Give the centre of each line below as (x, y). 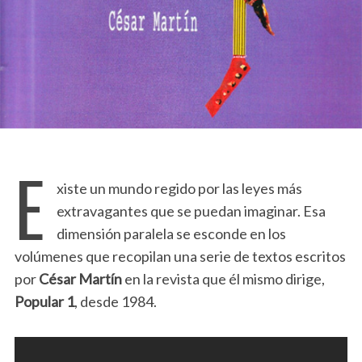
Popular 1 (44, 301)
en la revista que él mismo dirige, (223, 278)
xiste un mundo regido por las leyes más (179, 188)
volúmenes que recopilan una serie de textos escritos (180, 256)
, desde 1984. (115, 301)
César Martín (80, 278)
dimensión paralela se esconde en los (171, 233)
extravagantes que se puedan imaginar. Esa (191, 210)
